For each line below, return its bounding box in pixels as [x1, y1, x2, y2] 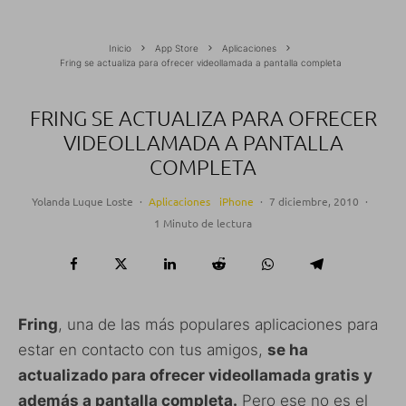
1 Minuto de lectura [154, 216, 252, 230]
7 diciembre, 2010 [269, 194, 359, 208]
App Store [155, 43, 198, 53]
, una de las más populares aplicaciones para [58, 315, 378, 333]
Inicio [109, 43, 131, 53]
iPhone [219, 194, 254, 208]
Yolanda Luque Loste [32, 194, 133, 208]
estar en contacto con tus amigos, [18, 341, 267, 359]
